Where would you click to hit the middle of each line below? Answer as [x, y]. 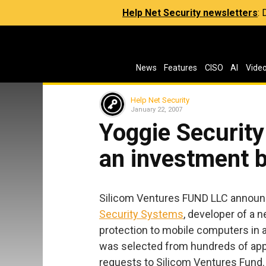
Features [181, 68]
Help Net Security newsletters [190, 13]
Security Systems [141, 214]
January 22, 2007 [156, 109]
